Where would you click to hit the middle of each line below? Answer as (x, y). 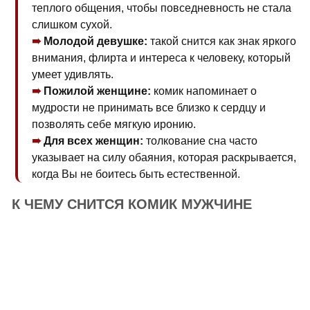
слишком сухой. (72, 25)
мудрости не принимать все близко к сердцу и (149, 108)
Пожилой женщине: (97, 91)
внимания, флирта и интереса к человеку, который (161, 58)
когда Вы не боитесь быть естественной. (136, 174)
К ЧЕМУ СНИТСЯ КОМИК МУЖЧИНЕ (132, 204)
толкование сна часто (200, 141)
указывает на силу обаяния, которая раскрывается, (164, 157)
